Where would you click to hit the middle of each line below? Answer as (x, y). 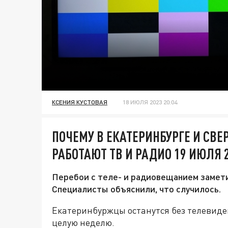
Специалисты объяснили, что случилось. (136, 189)
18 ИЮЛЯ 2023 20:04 (150, 102)
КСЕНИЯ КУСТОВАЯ (80, 102)
